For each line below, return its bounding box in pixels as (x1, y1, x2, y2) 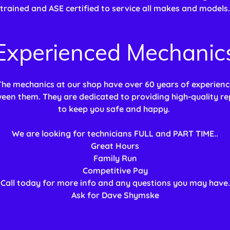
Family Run (93, 153, 137, 164)
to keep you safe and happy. (58, 104, 172, 114)
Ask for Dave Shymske (71, 190, 159, 201)
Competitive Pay (82, 165, 148, 176)
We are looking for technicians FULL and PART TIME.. (12, 128, 218, 139)
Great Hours (91, 141, 139, 151)
